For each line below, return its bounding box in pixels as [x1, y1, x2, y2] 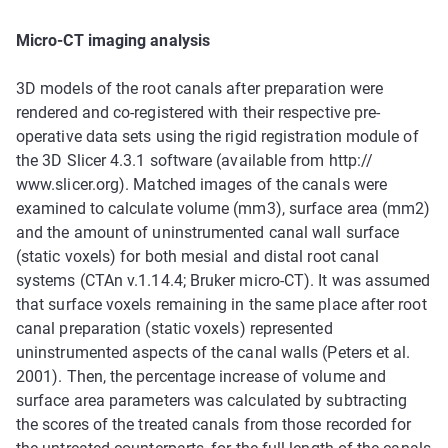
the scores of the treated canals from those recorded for [16, 415, 412, 435]
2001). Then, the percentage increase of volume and [16, 367, 386, 387]
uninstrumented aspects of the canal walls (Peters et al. [16, 343, 411, 363]
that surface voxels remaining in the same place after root [16, 295, 427, 315]
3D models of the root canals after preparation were [16, 79, 384, 99]
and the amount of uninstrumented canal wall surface [16, 223, 400, 243]
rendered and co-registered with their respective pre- [16, 103, 381, 123]
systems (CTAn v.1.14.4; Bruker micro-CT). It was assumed [16, 271, 431, 291]
